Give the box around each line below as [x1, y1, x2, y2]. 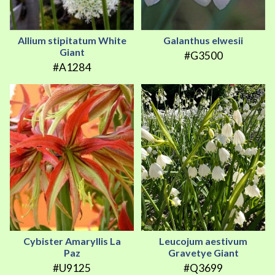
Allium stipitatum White [17, 34, 126, 46]
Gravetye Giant [168, 247, 239, 259]
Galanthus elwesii [163, 34, 243, 46]
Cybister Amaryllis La [23, 235, 121, 247]
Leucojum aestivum [159, 235, 247, 247]
